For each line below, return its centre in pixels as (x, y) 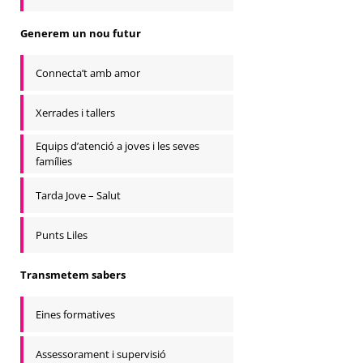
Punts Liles (62, 235)
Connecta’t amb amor (88, 73)
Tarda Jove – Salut (78, 195)
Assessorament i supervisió (101, 354)
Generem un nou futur (81, 33)
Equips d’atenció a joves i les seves (117, 146)
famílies (54, 161)
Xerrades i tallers (75, 112)
